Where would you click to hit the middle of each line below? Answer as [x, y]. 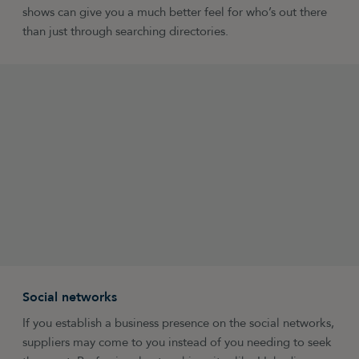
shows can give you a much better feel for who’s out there [175, 12]
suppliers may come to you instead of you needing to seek [177, 342]
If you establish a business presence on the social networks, [179, 323]
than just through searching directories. [126, 31]
